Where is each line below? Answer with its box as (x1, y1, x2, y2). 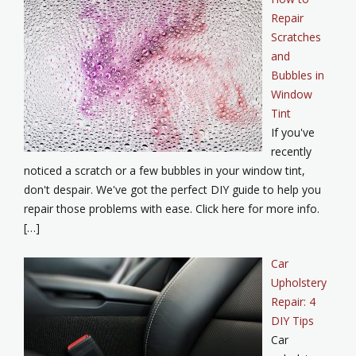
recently (270, 144, 311, 160)
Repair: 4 (270, 294, 315, 310)
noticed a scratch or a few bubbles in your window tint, (24, 163, 305, 179)
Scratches (270, 29, 321, 45)
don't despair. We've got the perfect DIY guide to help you (24, 182, 321, 198)
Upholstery (270, 275, 327, 291)
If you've (270, 125, 315, 141)
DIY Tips (270, 313, 314, 329)
